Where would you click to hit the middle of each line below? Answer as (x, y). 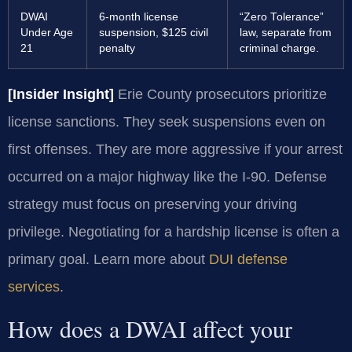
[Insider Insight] (61, 95)
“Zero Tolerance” (282, 17)
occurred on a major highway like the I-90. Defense (167, 177)
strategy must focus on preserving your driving (152, 205)
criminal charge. (279, 49)
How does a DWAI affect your (150, 328)
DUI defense (248, 260)
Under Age (47, 33)
